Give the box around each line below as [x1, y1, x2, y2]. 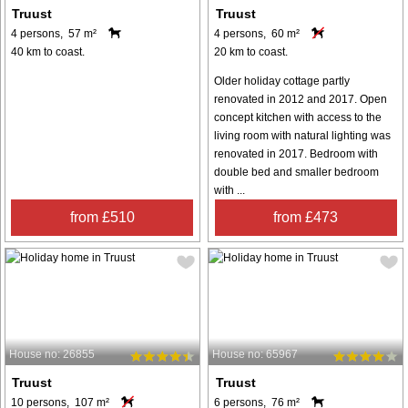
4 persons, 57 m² [11, 26, 97, 40]
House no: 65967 [212, 347, 299, 361]
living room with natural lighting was [214, 128, 392, 142]
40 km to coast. [11, 45, 85, 58]
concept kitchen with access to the [214, 110, 382, 124]
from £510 [69, 209, 135, 225]
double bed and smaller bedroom [214, 165, 380, 178]
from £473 [273, 209, 339, 225]
